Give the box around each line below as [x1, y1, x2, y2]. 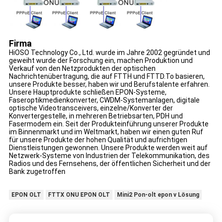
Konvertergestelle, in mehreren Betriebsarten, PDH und [8, 112, 183, 120]
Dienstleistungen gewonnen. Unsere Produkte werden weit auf [8, 144, 208, 152]
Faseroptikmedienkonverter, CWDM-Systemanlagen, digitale [8, 96, 200, 105]
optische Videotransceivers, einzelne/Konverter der [8, 104, 173, 112]
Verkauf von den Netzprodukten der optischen [8, 64, 156, 73]
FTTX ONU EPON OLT [48, 191, 110, 199]
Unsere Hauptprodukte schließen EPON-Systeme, [8, 88, 166, 97]
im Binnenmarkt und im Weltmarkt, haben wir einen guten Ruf [8, 128, 203, 136]
